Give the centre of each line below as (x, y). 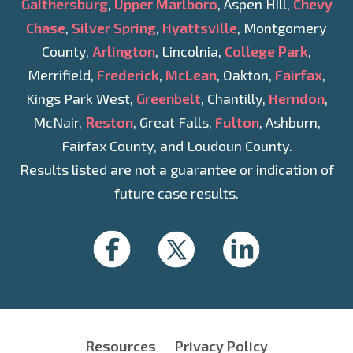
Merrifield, (62, 75)
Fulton (237, 123)
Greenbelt (168, 99)
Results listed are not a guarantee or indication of (176, 170)
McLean (191, 75)
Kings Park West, (81, 99)
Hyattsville (200, 28)
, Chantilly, (234, 99)
